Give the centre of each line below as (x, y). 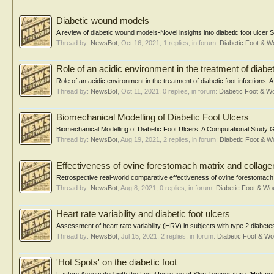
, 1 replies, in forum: (190, 43)
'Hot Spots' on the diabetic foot (117, 262)
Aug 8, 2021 (138, 188)
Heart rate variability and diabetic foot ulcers (143, 214)
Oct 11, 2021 (140, 91)
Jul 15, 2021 (139, 236)
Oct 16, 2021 (140, 43)
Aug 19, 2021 (140, 139)
